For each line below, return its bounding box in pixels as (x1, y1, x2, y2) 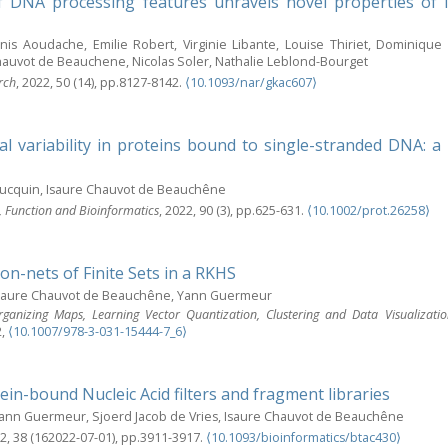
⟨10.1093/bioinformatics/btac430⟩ (206, 428, 401, 446)
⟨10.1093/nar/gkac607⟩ (185, 73, 317, 91)
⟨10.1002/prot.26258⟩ (307, 201, 430, 219)
